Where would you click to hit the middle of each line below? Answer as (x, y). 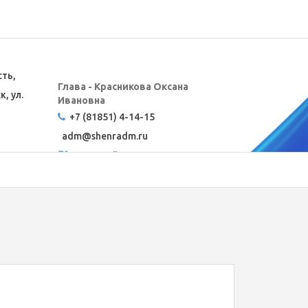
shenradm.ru (119, 136)
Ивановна (82, 100)
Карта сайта (99, 155)
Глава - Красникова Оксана (123, 87)
